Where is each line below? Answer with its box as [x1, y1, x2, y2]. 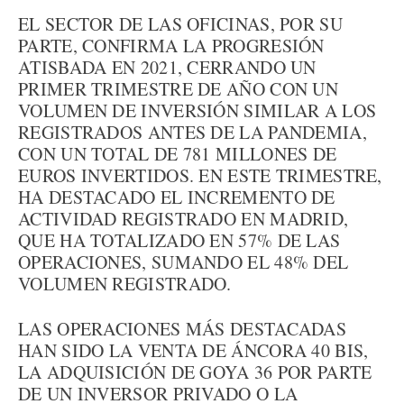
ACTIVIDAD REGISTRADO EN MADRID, [18, 207, 349, 231]
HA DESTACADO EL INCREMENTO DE [18, 185, 335, 209]
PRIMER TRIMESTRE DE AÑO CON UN [18, 77, 338, 101]
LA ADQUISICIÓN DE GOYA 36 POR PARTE [18, 360, 372, 384]
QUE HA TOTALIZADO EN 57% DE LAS [18, 228, 341, 252]
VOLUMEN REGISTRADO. [18, 271, 232, 296]
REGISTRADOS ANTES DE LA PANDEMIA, [18, 120, 367, 144]
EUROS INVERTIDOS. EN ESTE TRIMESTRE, [18, 163, 382, 188]
